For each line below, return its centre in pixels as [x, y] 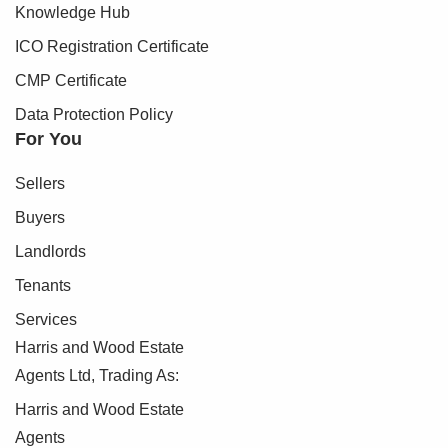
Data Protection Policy [94, 114]
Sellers [40, 183]
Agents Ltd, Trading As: [97, 375]
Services [46, 319]
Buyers [40, 217]
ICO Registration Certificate [112, 46]
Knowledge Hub [72, 12]
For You [48, 138]
